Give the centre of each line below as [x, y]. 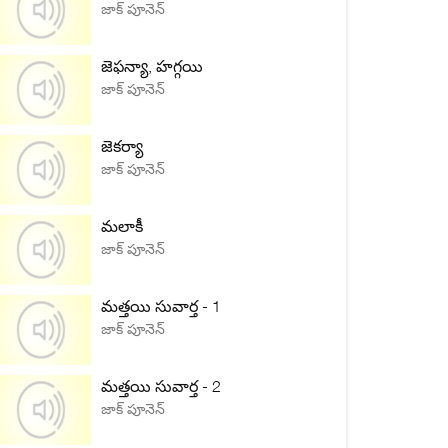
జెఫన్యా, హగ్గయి [152, 66]
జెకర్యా [122, 146]
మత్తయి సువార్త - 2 [161, 386]
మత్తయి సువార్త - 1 [161, 306]
